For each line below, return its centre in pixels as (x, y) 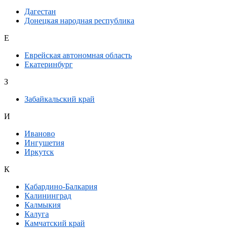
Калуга (37, 214)
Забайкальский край (60, 99)
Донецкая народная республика (79, 21)
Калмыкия (42, 205)
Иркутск (39, 152)
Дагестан (40, 12)
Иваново (40, 134)
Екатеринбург (49, 65)
